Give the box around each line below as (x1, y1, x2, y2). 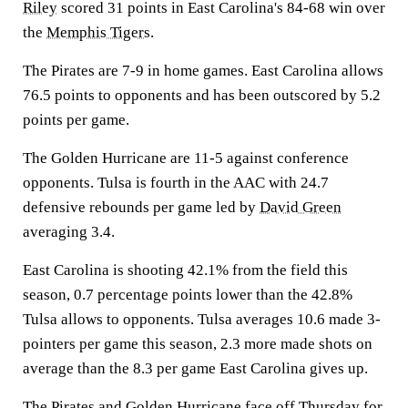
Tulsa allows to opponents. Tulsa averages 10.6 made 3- (23, 311, 381, 328)
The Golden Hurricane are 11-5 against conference (23, 149, 349, 167)
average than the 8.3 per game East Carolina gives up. (23, 360, 368, 377)
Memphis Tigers (46, 24, 150, 41)
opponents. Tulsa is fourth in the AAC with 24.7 (23, 174, 329, 191)
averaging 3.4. (23, 223, 115, 240)
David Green (260, 199, 342, 216)
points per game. (23, 111, 129, 128)
